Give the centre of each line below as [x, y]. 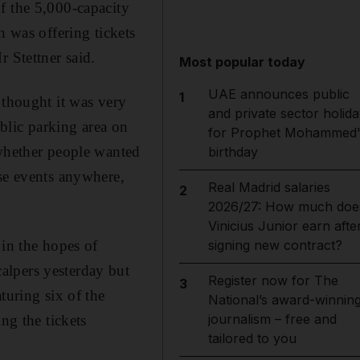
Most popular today [243, 62]
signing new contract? [275, 245]
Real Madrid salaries [269, 187]
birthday [233, 152]
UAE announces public [278, 94]
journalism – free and [272, 319]
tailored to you [252, 338]
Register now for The [273, 280]
